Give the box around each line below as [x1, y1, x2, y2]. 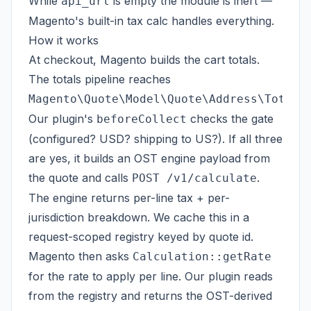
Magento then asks [28, 249, 133, 263]
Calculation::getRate [133, 250, 271, 263]
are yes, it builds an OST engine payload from [28, 151, 270, 165]
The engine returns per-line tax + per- [28, 191, 230, 205]
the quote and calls [28, 171, 132, 185]
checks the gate [187, 112, 274, 126]
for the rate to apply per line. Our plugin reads [28, 269, 273, 283]
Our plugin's [28, 112, 96, 126]
